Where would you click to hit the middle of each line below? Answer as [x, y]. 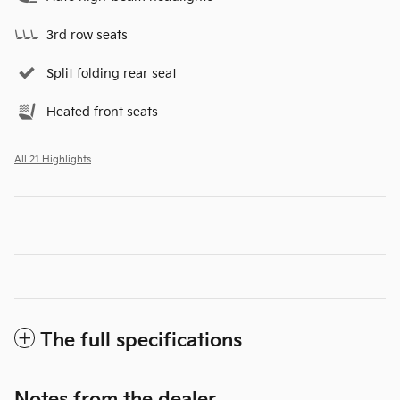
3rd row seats [87, 35]
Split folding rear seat [112, 73]
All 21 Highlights [53, 159]
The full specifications [141, 340]
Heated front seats [102, 112]
